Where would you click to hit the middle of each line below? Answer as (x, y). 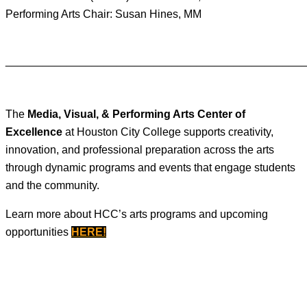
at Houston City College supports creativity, (168, 132)
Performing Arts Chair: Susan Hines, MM (103, 14)
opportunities (38, 232)
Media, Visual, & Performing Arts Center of (136, 114)
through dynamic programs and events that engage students (150, 168)
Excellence (34, 132)
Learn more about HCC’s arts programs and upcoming (137, 214)
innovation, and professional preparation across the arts (140, 150)
